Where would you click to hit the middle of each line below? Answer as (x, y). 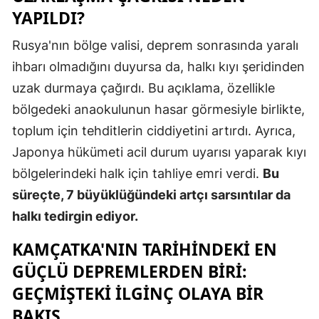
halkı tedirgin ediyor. (75, 216)
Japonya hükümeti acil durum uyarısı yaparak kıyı (159, 152)
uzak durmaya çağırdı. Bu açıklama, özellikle (143, 88)
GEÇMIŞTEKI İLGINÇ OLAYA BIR (138, 294)
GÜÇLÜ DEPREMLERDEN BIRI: (130, 272)
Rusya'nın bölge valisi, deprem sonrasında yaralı (155, 46)
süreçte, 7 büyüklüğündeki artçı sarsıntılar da (151, 195)
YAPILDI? (48, 18)
